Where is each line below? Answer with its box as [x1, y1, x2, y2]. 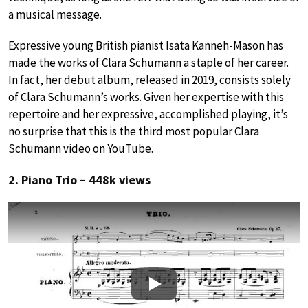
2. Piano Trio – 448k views [8, 171, 151, 188]
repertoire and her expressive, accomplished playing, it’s [8, 106, 288, 122]
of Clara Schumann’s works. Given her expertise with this [8, 89, 284, 104]
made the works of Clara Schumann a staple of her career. [8, 54, 289, 70]
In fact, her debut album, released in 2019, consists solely [8, 71, 291, 87]
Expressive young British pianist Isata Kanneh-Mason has [8, 37, 283, 53]
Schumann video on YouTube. [8, 140, 153, 156]
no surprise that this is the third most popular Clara [8, 123, 259, 139]
